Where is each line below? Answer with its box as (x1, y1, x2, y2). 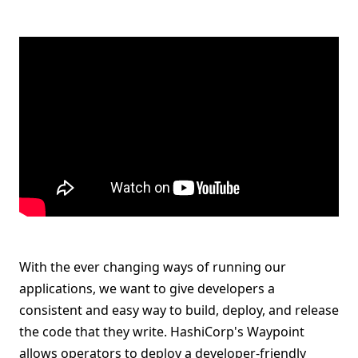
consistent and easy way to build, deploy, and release (19, 301, 339, 319)
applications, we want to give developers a (19, 280, 275, 297)
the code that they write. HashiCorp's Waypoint (19, 323, 304, 340)
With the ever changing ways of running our (19, 258, 286, 276)
